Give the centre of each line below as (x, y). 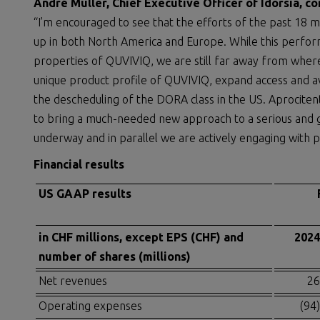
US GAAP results (85, 194)
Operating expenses (90, 306)
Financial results (79, 164)
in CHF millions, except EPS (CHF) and (141, 237)
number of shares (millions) (115, 256)
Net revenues (73, 281)
